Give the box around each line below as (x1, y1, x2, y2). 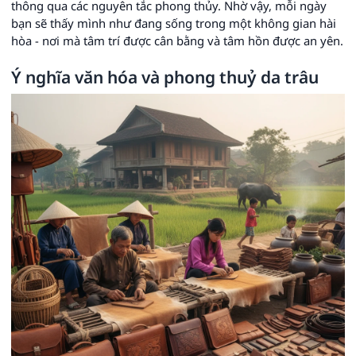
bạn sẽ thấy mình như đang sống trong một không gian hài (11, 15, 336, 31)
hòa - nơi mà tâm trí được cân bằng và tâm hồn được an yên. (11, 33, 343, 48)
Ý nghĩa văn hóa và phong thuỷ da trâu (11, 66, 319, 88)
